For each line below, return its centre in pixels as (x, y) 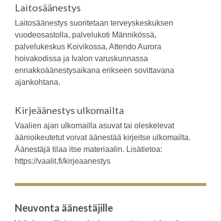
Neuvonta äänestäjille (64, 207)
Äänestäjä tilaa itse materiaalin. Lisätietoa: (89, 149)
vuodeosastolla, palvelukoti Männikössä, (86, 35)
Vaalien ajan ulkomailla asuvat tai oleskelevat (94, 125)
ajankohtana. (37, 82)
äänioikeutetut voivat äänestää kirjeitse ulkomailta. (103, 137)
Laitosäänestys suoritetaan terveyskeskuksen (94, 23)
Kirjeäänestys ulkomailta (69, 110)
